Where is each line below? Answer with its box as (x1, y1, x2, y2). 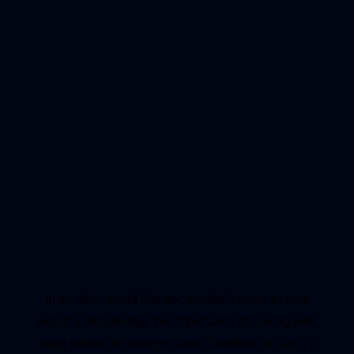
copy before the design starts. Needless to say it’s (39, 337, 315, 350)
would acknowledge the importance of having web (37, 314, 317, 328)
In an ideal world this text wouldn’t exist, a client (44, 292, 310, 306)
